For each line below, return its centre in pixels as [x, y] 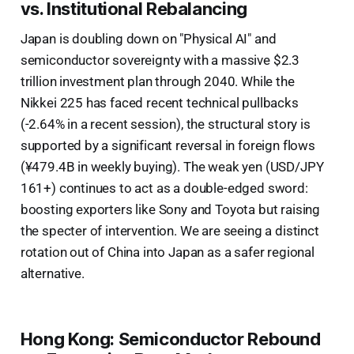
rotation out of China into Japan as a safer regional [167, 252]
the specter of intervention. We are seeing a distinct [169, 230]
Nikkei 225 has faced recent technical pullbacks [159, 102]
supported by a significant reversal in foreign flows [168, 145]
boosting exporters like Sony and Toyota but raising [170, 209]
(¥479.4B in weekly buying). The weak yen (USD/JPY [172, 166]
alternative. [52, 273]
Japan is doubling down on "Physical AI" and [148, 38]
